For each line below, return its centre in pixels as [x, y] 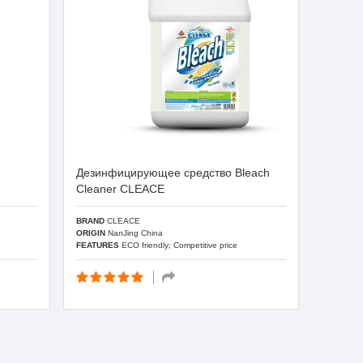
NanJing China [135, 233]
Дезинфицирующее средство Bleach [173, 173]
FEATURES [98, 245]
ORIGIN [91, 233]
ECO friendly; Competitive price [179, 245]
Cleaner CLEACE [121, 189]
